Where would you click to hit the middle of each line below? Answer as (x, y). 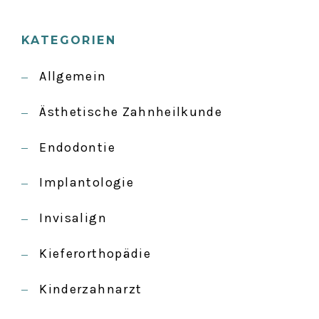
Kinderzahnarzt (91, 289)
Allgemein (73, 77)
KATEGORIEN (69, 41)
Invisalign (73, 218)
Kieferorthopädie (95, 253)
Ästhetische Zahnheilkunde (131, 112)
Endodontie (77, 147)
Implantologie (87, 183)
